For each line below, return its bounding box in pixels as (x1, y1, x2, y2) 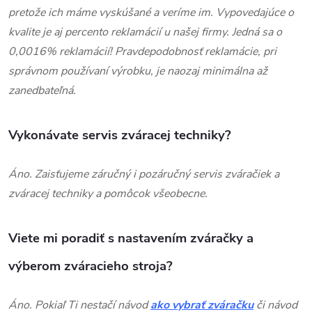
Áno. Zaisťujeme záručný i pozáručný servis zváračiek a (8, 166, 279, 182)
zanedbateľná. (8, 82, 76, 98)
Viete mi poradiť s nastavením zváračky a (8, 228, 253, 247)
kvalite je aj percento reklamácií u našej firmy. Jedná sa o (8, 24, 282, 40)
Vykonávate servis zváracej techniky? (8, 125, 231, 144)
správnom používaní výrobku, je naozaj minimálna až (8, 63, 267, 79)
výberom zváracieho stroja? (8, 256, 173, 275)
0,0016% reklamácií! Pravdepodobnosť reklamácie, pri (8, 43, 276, 59)
